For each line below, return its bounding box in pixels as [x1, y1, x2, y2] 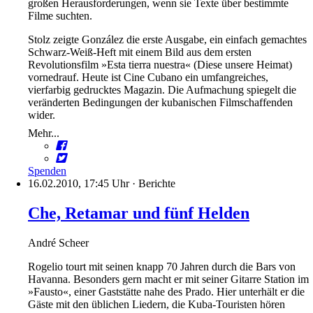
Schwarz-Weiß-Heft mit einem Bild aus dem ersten [28, 46, 252, 59]
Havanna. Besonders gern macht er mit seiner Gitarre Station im [28, 273, 309, 286]
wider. [28, 109, 55, 122]
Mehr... [28, 127, 59, 140]
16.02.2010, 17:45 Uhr [28, 177, 129, 190]
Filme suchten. [28, 10, 92, 22]
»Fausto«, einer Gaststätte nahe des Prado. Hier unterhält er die [28, 286, 305, 298]
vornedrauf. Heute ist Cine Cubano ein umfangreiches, [28, 71, 268, 84]
